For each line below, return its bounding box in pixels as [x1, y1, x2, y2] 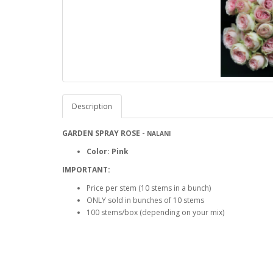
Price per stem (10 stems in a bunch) [87, 182, 211, 193]
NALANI [147, 129, 171, 138]
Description [72, 101, 112, 112]
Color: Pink [87, 146, 129, 157]
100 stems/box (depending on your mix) [87, 207, 224, 218]
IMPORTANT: [62, 164, 112, 175]
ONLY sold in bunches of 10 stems [87, 194, 206, 205]
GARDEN [62, 127, 93, 138]
